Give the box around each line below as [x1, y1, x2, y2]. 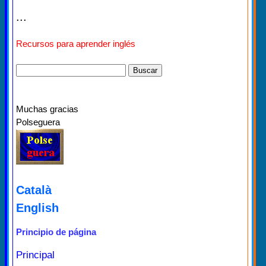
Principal [16, 249, 55, 261]
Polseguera [16, 117, 60, 127]
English [16, 201, 59, 214]
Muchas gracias [16, 104, 78, 114]
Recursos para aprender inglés [16, 39, 135, 49]
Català [16, 183, 52, 197]
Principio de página [16, 227, 96, 237]
